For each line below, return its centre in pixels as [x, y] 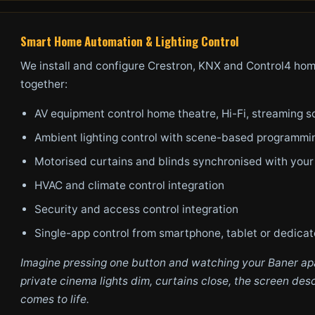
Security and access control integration [136, 209]
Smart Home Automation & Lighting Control [130, 41]
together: [44, 84]
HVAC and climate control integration [129, 185]
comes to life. [55, 299]
